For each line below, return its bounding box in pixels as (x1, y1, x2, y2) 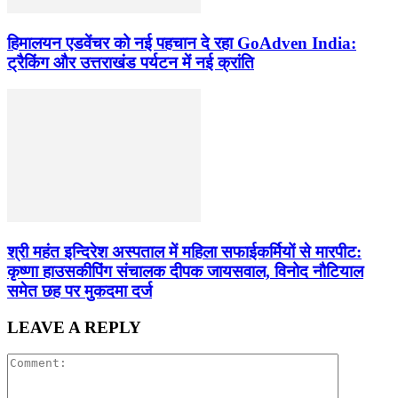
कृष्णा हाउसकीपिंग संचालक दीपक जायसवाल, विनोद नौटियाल (7, 262, 363, 281)
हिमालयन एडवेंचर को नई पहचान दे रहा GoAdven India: (7, 33, 356, 52)
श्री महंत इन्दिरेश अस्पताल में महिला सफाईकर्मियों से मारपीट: (7, 243, 362, 261)
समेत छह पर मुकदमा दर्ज (7, 282, 152, 300)
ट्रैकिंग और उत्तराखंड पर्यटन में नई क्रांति (7, 52, 254, 72)
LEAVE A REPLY (7, 317, 141, 337)
